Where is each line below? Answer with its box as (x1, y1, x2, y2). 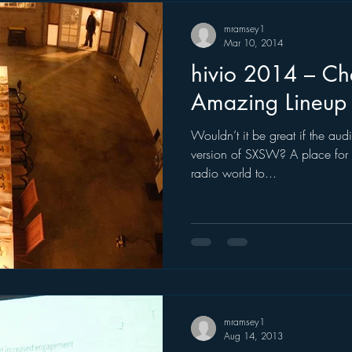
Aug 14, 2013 (224, 328, 283, 343)
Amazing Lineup (191, 88, 346, 116)
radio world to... (191, 164, 277, 181)
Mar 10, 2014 (224, 36, 283, 49)
